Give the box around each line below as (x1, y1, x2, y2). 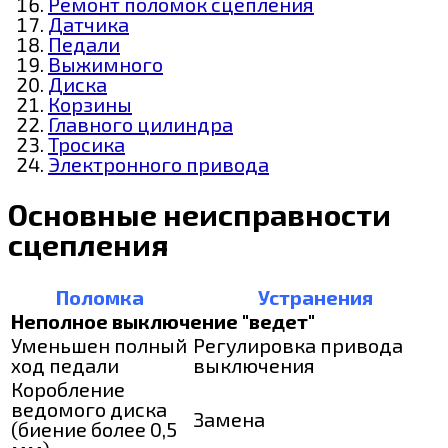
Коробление (11, 376, 125, 401)
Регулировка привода (193, 332, 403, 357)
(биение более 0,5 (11, 416, 177, 441)
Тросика (48, 131, 125, 156)
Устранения (257, 284, 373, 309)
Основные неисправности (8, 195, 391, 232)
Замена (193, 406, 265, 431)
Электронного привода (48, 151, 269, 176)
